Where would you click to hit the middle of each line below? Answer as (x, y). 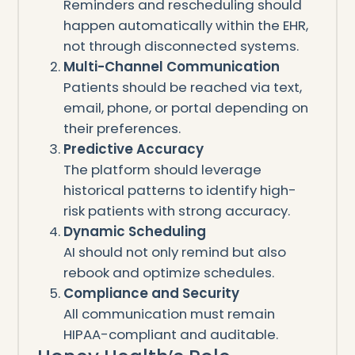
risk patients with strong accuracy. (177, 210)
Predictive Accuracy (134, 149)
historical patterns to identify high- (180, 190)
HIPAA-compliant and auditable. (171, 334)
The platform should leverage (163, 169)
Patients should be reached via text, (183, 87)
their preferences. (122, 128)
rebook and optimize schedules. (169, 272)
